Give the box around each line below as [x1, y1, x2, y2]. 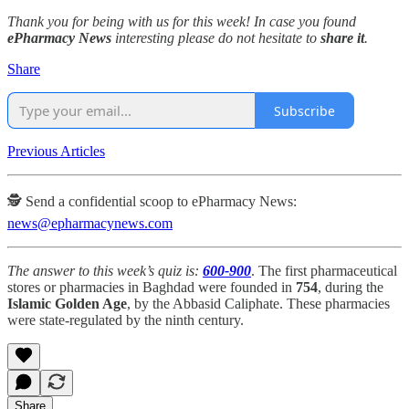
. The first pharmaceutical [251, 263, 397, 279]
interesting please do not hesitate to [111, 30, 320, 47]
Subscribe [274, 101, 335, 120]
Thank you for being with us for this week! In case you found [7, 14, 356, 30]
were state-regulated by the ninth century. [7, 312, 244, 329]
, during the [318, 279, 383, 296]
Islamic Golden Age [7, 296, 127, 312]
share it [320, 30, 364, 47]
